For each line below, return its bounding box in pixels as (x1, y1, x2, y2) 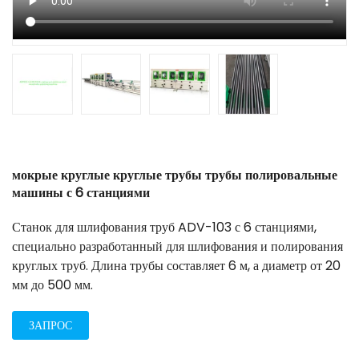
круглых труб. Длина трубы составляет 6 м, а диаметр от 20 (12, 256, 341, 275)
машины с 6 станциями (12, 183, 150, 202)
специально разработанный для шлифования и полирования (12, 236, 343, 256)
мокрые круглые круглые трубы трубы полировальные (12, 165, 337, 184)
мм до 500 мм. (12, 275, 93, 294)
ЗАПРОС (29, 317, 72, 333)
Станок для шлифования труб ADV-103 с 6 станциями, (12, 217, 317, 236)
